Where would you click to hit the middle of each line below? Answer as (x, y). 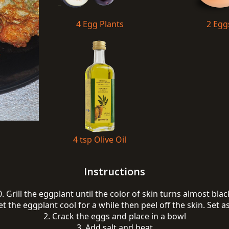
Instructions (114, 171)
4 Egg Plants (100, 24)
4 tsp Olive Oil (100, 139)
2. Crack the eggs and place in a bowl (114, 216)
